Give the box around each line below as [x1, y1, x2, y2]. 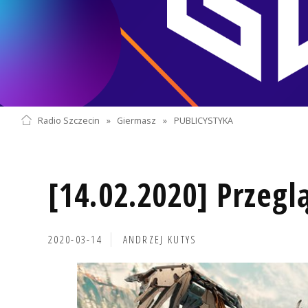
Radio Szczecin [37, 114, 100, 126]
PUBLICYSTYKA [174, 114, 234, 126]
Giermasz [117, 114, 157, 126]
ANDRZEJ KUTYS [122, 232, 197, 247]
